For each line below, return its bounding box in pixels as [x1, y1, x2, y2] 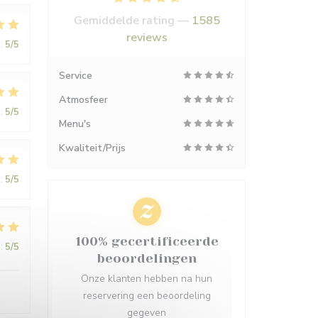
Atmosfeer [59, 93, 108, 106]
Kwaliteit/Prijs [59, 141, 126, 155]
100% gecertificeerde [75, 234, 219, 248]
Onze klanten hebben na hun [81, 272, 212, 285]
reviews [126, 30, 168, 45]
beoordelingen [97, 251, 197, 265]
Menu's [59, 117, 91, 131]
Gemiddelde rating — [73, 13, 192, 28]
